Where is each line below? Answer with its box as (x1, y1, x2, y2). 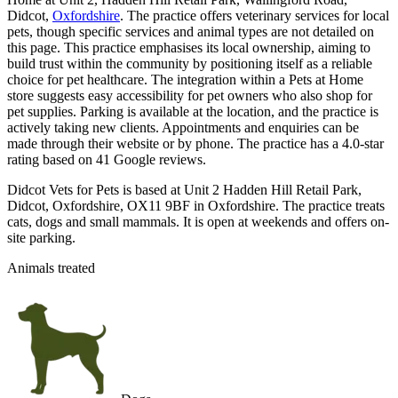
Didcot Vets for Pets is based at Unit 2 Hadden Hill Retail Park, (7, 181, 362, 197)
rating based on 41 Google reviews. (7, 151, 206, 167)
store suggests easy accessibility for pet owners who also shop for (7, 87, 372, 103)
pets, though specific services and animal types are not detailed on (7, 23, 374, 39)
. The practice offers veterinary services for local (120, 7, 389, 23)
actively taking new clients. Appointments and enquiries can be (7, 119, 359, 135)
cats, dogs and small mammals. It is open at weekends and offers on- (7, 213, 389, 229)
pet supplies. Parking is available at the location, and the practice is (7, 103, 378, 119)
